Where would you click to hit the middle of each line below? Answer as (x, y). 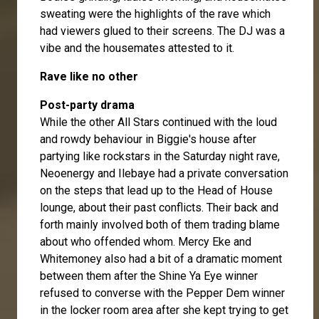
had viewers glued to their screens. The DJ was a (162, 31)
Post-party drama (87, 105)
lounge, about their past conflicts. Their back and (159, 207)
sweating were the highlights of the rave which (155, 14)
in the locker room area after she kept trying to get (164, 310)
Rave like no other (89, 76)
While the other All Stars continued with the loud (158, 122)
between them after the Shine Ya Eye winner (149, 276)
